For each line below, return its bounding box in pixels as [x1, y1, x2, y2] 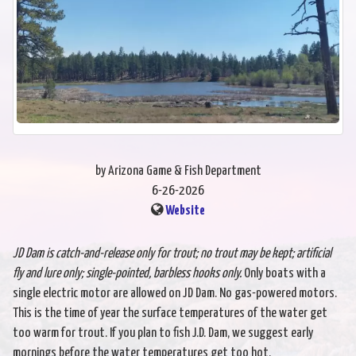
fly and [13, 266, 44, 281]
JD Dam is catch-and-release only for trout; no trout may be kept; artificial [13, 246, 331, 261]
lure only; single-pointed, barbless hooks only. [44, 266, 242, 281]
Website [165, 203, 205, 218]
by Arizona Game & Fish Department [95, 164, 261, 178]
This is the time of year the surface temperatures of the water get [13, 306, 327, 320]
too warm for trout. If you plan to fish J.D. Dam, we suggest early [13, 326, 313, 340]
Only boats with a [242, 266, 326, 281]
